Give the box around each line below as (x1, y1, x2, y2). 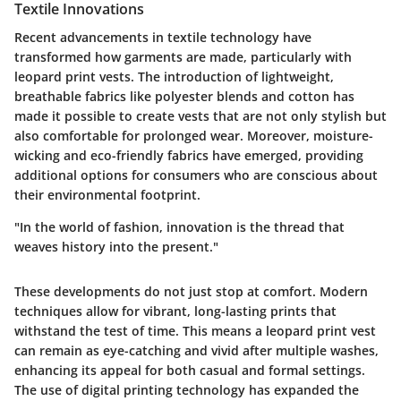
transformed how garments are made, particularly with (14, 47, 352, 65)
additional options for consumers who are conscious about (14, 166, 378, 183)
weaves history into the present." (14, 237, 218, 255)
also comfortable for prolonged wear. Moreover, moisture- (14, 126, 373, 144)
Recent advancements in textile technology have (14, 28, 311, 46)
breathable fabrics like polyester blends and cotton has (14, 87, 354, 105)
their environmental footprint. (14, 185, 200, 203)
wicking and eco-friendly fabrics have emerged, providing (14, 146, 363, 164)
